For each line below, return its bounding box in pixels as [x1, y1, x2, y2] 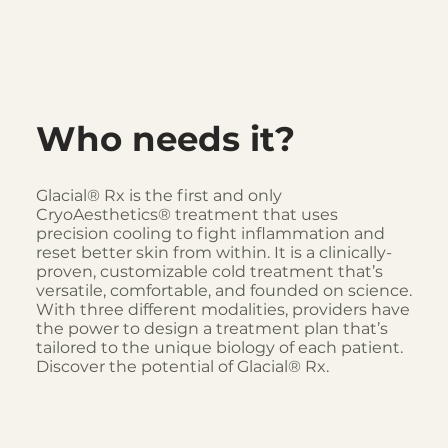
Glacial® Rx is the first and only [35, 185, 282, 205]
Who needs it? [35, 118, 295, 161]
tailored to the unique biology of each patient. [35, 337, 403, 357]
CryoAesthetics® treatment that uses [35, 204, 338, 224]
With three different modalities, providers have [35, 299, 410, 319]
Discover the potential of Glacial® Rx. [35, 356, 329, 376]
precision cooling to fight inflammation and [35, 223, 385, 243]
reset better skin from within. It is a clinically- [35, 242, 392, 262]
